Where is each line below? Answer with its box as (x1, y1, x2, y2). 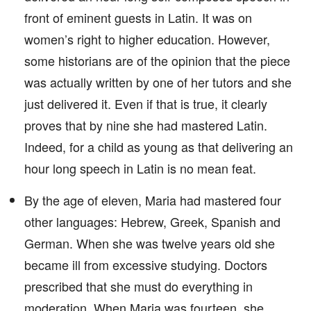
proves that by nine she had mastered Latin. (24, 116, 267, 134)
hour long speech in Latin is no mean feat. (24, 159, 256, 177)
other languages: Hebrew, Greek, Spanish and (24, 212, 280, 230)
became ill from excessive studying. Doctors (24, 255, 267, 274)
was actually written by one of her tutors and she (24, 73, 292, 91)
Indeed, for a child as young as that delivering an (24, 137, 293, 155)
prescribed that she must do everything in (24, 277, 253, 295)
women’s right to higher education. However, (24, 30, 270, 48)
